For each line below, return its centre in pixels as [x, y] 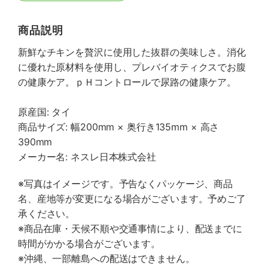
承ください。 [47, 214]
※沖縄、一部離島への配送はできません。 [106, 258]
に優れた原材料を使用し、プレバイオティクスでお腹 [132, 67]
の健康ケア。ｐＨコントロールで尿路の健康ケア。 [127, 82]
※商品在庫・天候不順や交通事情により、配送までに [130, 229]
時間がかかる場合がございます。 [89, 243]
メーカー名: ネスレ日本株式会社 [87, 157]
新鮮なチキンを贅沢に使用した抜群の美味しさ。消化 [132, 52]
